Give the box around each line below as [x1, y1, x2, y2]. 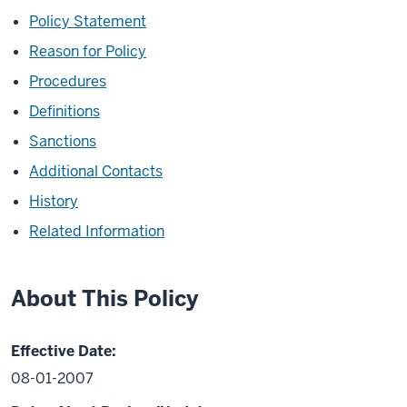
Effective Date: [11, 342, 116, 362]
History [29, 192, 78, 212]
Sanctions [29, 132, 96, 152]
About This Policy [11, 284, 198, 313]
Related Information [29, 222, 164, 242]
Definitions [29, 102, 100, 122]
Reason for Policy [29, 42, 146, 62]
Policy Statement [29, 12, 146, 32]
